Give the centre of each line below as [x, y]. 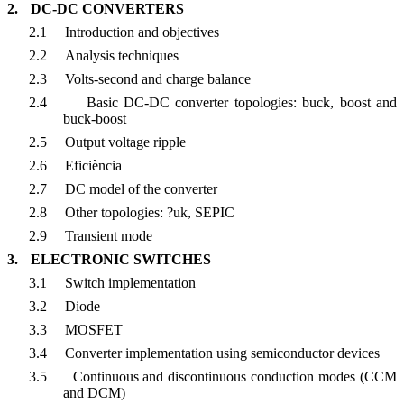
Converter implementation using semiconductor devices [222, 353]
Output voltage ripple [125, 142]
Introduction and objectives [142, 32]
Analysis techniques [121, 56]
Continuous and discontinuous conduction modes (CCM [235, 377]
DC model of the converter [141, 189]
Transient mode [108, 236]
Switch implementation [130, 283]
